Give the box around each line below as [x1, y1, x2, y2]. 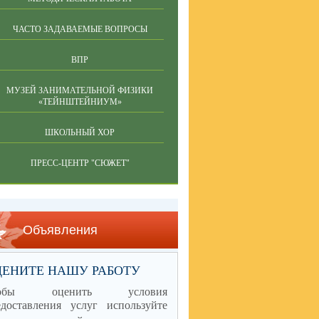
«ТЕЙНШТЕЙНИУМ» [38, 97, 122, 107]
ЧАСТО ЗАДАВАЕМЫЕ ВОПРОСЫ [12, 24, 147, 34]
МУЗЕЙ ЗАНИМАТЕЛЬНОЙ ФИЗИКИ [6, 85, 153, 95]
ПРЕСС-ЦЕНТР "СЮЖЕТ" [30, 158, 130, 168]
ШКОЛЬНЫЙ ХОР [45, 127, 115, 137]
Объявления [23, 223, 98, 237]
